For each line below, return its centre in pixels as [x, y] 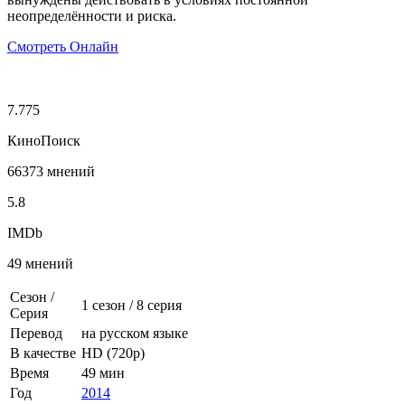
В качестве [43, 353]
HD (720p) [113, 353]
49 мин [103, 372]
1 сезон [104, 305]
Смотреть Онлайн [63, 46]
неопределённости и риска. [92, 15]
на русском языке [135, 333]
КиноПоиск [44, 140]
